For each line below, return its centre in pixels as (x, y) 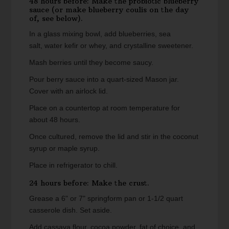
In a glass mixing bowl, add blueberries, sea (100, 34)
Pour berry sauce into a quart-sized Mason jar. (104, 79)
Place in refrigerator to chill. (74, 165)
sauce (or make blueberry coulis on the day (109, 10)
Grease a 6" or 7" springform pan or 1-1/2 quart (106, 199)
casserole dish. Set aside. (71, 210)
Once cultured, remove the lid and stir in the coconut (114, 137)
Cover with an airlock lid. (69, 91)
